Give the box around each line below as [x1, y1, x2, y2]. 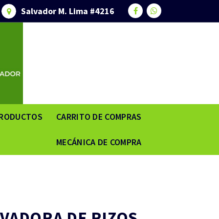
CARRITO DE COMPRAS [56, 110, 142, 122]
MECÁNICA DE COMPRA [56, 136, 142, 148]
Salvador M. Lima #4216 [21, 5, 114, 17]
